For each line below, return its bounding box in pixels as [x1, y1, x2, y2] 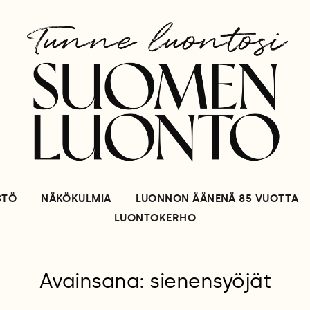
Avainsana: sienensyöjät [39, 269, 271, 294]
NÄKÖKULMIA [41, 192, 111, 206]
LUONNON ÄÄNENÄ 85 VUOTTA [135, 192, 299, 206]
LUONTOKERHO [114, 212, 196, 225]
